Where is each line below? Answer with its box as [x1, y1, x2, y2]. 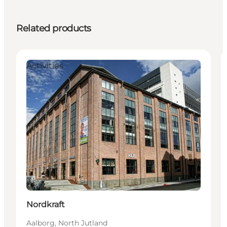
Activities [26, 60, 63, 70]
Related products [16, 22, 91, 34]
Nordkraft [26, 199, 65, 209]
